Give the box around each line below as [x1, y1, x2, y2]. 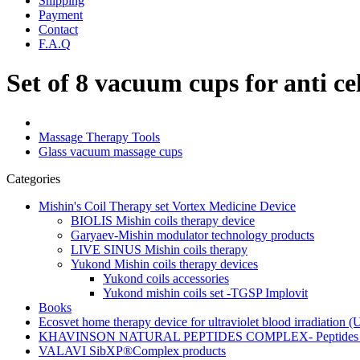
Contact [39, 22, 78, 36]
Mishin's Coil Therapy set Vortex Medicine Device [39, 198, 296, 213]
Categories [6, 171, 60, 186]
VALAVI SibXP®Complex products [39, 343, 226, 358]
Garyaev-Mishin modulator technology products [71, 227, 314, 242]
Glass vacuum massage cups [39, 144, 182, 158]
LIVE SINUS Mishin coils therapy [71, 242, 247, 256]
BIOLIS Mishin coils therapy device [71, 213, 255, 227]
